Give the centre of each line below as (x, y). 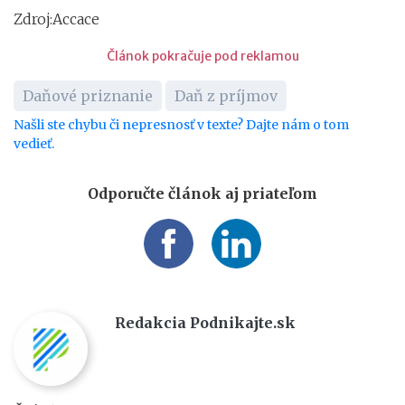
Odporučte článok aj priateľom (202, 193)
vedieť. (34, 143)
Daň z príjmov (226, 95)
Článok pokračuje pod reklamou (202, 56)
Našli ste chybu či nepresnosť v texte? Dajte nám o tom (181, 124)
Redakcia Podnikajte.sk (205, 322)
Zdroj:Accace (57, 19)
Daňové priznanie (88, 95)
